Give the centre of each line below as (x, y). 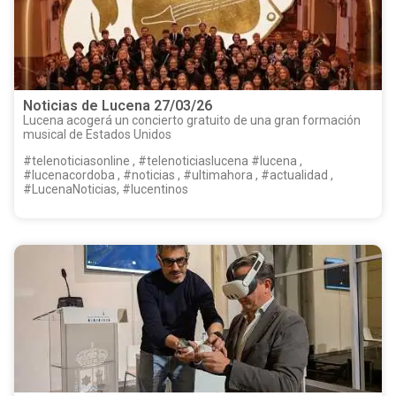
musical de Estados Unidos (97, 134)
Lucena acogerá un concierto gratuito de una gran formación (192, 120)
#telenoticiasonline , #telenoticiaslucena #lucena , (137, 161)
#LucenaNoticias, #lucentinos (106, 190)
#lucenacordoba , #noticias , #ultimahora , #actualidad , (178, 175)
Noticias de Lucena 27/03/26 (118, 105)
